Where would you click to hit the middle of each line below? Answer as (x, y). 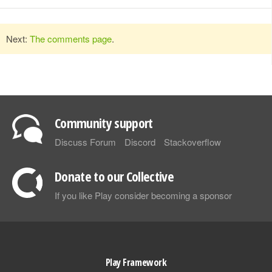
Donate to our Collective (114, 176)
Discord (140, 142)
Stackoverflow (192, 142)
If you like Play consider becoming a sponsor (143, 195)
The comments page (71, 39)
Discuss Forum (85, 142)
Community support (104, 123)
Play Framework (136, 262)
